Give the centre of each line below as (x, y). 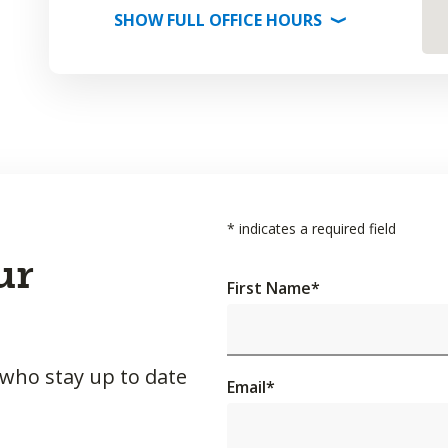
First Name (269, 288)
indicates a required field (315, 228)
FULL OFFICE (214, 20)
